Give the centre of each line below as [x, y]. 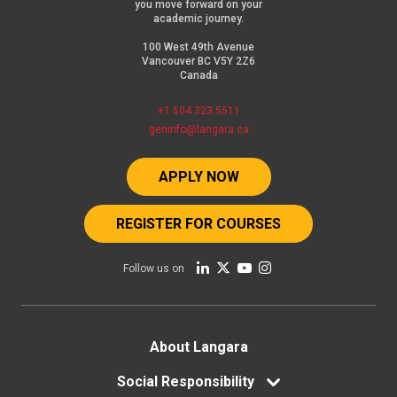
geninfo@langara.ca [198, 130]
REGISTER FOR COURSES [198, 224]
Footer [58, 348]
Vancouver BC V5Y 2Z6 [198, 62]
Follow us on [153, 269]
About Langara [198, 347]
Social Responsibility [186, 382]
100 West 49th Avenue [198, 47]
